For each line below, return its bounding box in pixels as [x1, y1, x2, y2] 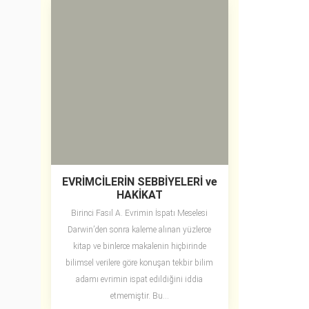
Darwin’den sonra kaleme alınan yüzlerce [68, 225, 212, 235]
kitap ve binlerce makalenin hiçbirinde [72, 241, 206, 252]
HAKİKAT [116, 188, 163, 202]
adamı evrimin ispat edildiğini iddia [76, 275, 203, 285]
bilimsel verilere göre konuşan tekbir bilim [66, 258, 214, 268]
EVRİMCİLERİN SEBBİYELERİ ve [61, 175, 217, 189]
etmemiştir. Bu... [110, 291, 169, 301]
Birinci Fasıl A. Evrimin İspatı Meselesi [71, 208, 208, 219]
